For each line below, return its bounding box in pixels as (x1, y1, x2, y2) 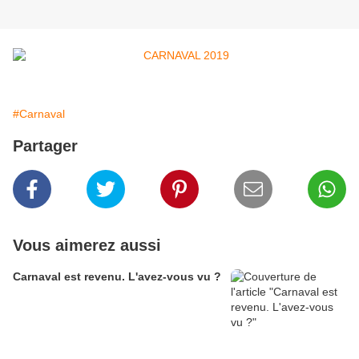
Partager (13, 137, 78, 155)
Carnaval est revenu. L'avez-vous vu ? (13, 270, 221, 284)
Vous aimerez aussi (13, 236, 161, 255)
